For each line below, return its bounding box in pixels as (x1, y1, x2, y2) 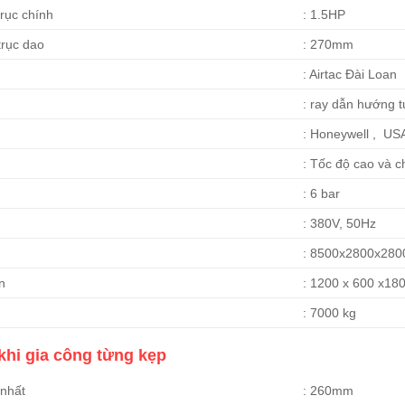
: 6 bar (302, 186, 340, 202)
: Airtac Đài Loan (302, 67, 397, 82)
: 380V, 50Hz (302, 216, 376, 231)
